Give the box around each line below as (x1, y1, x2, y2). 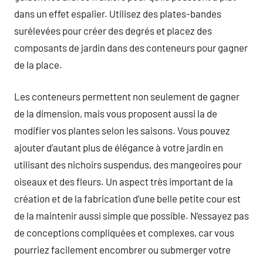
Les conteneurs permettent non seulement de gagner (14, 90, 240, 102)
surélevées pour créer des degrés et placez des (14, 24, 212, 36)
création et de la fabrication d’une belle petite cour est (14, 193, 241, 204)
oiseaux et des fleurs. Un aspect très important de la (14, 176, 233, 187)
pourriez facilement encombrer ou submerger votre (14, 244, 231, 255)
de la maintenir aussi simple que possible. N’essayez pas (14, 210, 249, 221)
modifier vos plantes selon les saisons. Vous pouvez (14, 124, 230, 136)
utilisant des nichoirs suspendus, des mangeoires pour (14, 159, 242, 170)
